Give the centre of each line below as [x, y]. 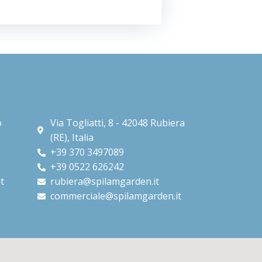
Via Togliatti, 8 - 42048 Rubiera [118, 123]
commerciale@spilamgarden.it [116, 196]
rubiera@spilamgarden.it [105, 182]
